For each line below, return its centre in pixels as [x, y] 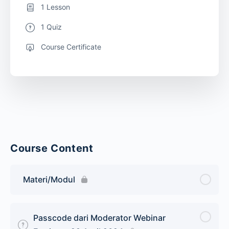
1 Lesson [55, 7]
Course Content [52, 148]
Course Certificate [71, 47]
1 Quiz [51, 27]
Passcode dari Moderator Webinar [99, 217]
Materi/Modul [49, 179]
